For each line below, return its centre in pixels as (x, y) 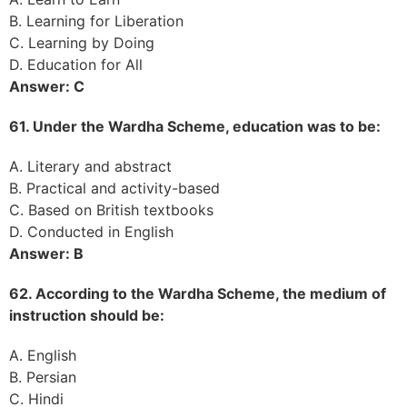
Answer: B (46, 253)
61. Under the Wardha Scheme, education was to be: (195, 126)
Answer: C (47, 86)
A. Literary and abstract (90, 166)
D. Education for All (76, 64)
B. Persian (43, 377)
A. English (43, 355)
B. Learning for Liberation (96, 20)
